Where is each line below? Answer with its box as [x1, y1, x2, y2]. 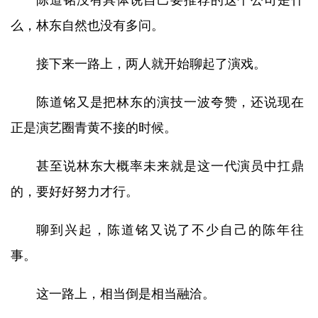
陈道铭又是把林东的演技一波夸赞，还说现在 [36, 95, 304, 109]
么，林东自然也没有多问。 [11, 18, 164, 33]
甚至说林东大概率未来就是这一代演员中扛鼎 [36, 159, 304, 173]
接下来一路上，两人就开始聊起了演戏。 [36, 57, 266, 71]
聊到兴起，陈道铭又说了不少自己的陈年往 [36, 223, 304, 237]
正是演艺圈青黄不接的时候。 [11, 121, 177, 135]
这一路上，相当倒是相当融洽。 [36, 287, 215, 301]
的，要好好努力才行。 [11, 185, 138, 199]
